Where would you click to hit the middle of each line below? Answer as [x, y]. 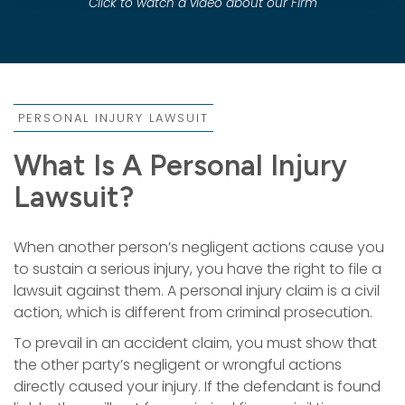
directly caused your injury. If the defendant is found [197, 386]
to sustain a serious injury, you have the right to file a [198, 268]
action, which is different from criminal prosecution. [193, 312]
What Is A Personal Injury [180, 165]
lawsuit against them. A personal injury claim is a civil [197, 290]
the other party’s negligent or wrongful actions [178, 364]
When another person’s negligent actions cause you [199, 247]
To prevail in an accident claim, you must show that [195, 343]
